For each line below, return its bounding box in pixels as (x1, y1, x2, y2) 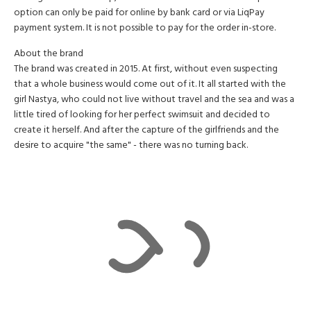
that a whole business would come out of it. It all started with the (14, 77, 286, 92)
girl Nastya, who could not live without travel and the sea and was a (14, 92, 294, 107)
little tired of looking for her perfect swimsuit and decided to (14, 108, 270, 122)
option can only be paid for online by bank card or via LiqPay (14, 6, 264, 20)
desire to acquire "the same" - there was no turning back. (14, 138, 248, 153)
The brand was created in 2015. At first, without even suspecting (14, 62, 278, 76)
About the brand (14, 47, 83, 61)
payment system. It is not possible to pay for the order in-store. (14, 21, 276, 35)
